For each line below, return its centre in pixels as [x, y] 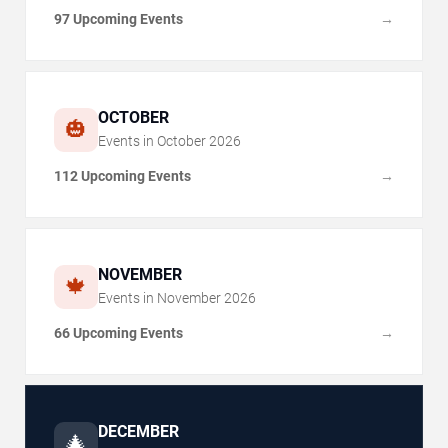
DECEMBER [138, 431]
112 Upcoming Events [122, 175]
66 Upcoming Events [118, 332]
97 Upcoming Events [118, 18]
